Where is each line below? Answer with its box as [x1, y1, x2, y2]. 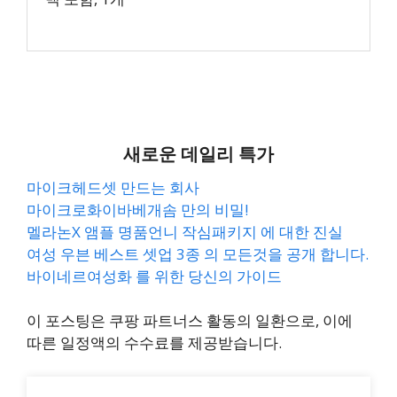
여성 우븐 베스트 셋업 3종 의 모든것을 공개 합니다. [27, 243, 369, 264]
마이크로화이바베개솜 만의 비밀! [27, 198, 248, 220]
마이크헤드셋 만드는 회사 [27, 176, 199, 198]
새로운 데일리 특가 [123, 141, 274, 166]
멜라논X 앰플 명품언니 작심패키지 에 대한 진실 [27, 221, 343, 242]
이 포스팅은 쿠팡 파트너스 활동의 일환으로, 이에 [27, 310, 353, 331]
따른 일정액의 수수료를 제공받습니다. [27, 332, 282, 353]
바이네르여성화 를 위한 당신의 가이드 [27, 265, 282, 286]
